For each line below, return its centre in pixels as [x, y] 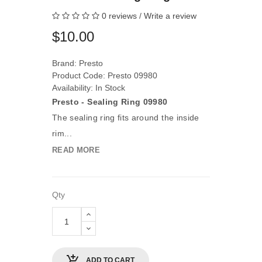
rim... [62, 133]
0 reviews [119, 16]
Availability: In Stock [89, 88]
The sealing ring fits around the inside [126, 118]
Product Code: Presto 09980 [105, 75]
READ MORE [76, 150]
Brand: [65, 63]
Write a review [170, 16]
